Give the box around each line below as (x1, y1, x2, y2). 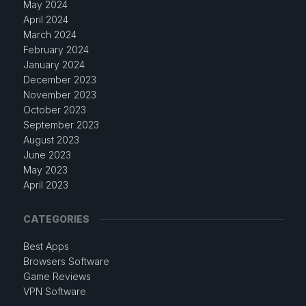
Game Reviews (23, 270, 91, 282)
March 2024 (23, 29, 76, 40)
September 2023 (23, 119, 99, 130)
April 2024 (23, 14, 68, 25)
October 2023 (23, 104, 86, 115)
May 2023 (23, 164, 68, 176)
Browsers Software (23, 255, 109, 267)
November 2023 (23, 89, 96, 100)
